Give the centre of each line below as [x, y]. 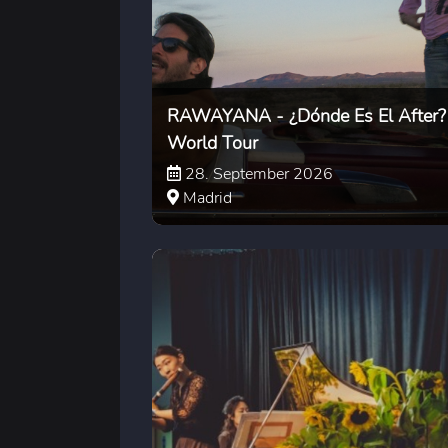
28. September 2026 [257, 173]
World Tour [212, 142]
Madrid [205, 197]
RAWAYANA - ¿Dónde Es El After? [306, 115]
